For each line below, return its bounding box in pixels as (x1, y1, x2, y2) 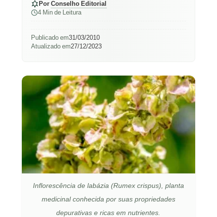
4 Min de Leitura (37, 8, 81, 16)
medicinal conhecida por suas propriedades (41, 194, 175, 203)
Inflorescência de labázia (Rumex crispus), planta (32, 180, 184, 190)
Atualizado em (31, 42, 71, 50)
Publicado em (31, 33, 69, 42)
